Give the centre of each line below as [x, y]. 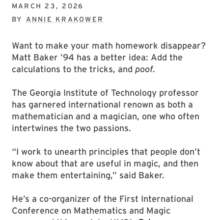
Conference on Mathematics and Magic [91, 210]
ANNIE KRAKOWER [65, 19]
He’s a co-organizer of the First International [103, 199]
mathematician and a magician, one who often [106, 116]
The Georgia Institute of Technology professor [105, 93]
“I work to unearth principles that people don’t [106, 151]
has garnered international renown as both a [102, 104]
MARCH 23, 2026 [48, 6]
